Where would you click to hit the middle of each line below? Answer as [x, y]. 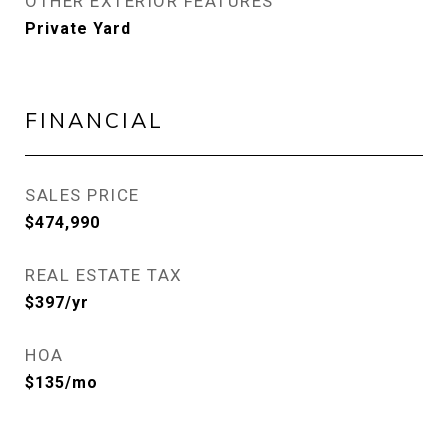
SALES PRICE [82, 195]
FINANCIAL [94, 120]
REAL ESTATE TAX [104, 275]
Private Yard [78, 28]
